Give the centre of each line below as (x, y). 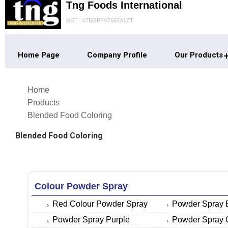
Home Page (39, 55)
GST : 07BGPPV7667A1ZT (99, 20)
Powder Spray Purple (91, 219)
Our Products (199, 55)
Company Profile (117, 55)
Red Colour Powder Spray (100, 204)
